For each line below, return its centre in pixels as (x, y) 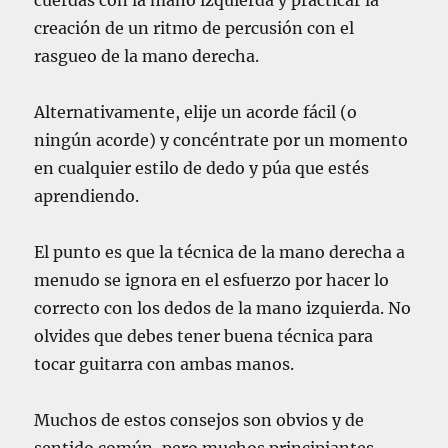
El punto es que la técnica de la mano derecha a (220, 252)
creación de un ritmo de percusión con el (194, 28)
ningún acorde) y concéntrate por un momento (221, 140)
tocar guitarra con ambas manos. (164, 364)
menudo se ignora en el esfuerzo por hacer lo (212, 280)
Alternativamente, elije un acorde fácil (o (196, 112)
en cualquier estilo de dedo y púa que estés (202, 168)
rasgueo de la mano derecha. (147, 56)
